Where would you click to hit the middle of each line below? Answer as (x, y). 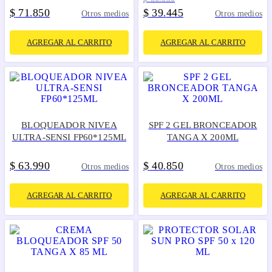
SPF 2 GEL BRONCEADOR (203, 125)
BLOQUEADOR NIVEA (69, 125)
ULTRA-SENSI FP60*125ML (69, 137)
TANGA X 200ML (203, 137)
